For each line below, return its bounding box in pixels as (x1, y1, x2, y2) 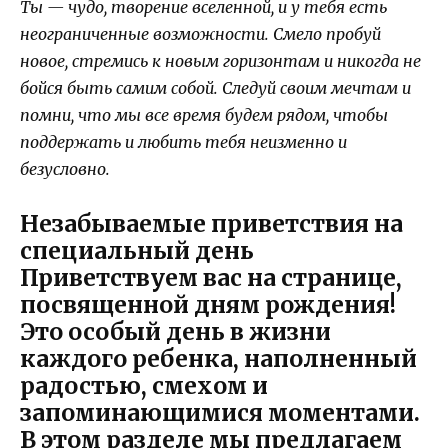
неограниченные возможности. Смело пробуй (20, 23, 381, 44)
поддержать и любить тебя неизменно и (20, 131, 347, 152)
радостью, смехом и (20, 371, 268, 401)
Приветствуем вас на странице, (20, 263, 402, 293)
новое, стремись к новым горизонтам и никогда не (20, 50, 421, 71)
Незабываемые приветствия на (20, 209, 403, 239)
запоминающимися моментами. (20, 398, 420, 428)
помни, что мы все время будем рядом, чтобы (20, 104, 388, 125)
